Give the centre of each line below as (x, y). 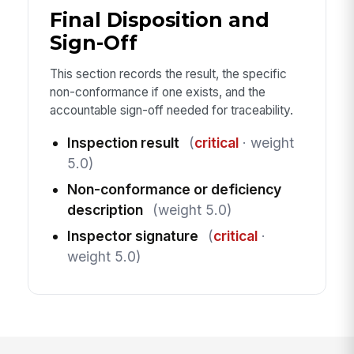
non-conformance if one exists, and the (157, 92)
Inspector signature (132, 236)
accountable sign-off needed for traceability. (171, 110)
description (105, 210)
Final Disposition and (159, 19)
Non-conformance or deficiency (174, 190)
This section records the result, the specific (168, 73)
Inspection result (123, 143)
